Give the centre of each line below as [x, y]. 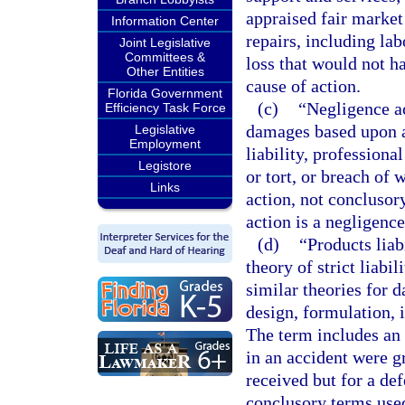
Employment [165, 144]
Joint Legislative [165, 42]
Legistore [165, 165]
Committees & [165, 57]
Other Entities [165, 71]
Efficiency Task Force [165, 108]
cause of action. [303, 86]
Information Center [165, 21]
